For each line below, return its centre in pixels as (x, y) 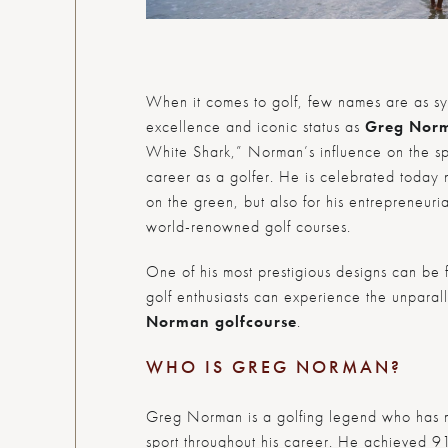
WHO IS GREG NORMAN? (273, 366)
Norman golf (195, 321)
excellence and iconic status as (255, 126)
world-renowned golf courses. (248, 226)
